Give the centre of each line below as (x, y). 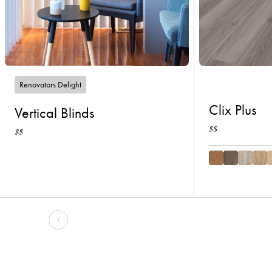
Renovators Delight (50, 84)
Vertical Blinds (54, 113)
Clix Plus (233, 110)
